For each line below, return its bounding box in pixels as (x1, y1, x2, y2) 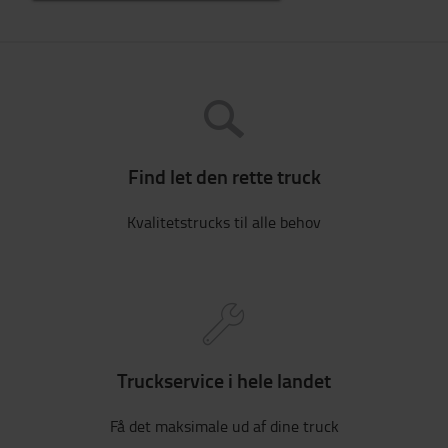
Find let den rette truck (127, 161, 321, 190)
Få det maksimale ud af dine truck (109, 414, 339, 437)
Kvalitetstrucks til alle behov (127, 210, 321, 233)
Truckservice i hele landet (117, 365, 331, 394)
